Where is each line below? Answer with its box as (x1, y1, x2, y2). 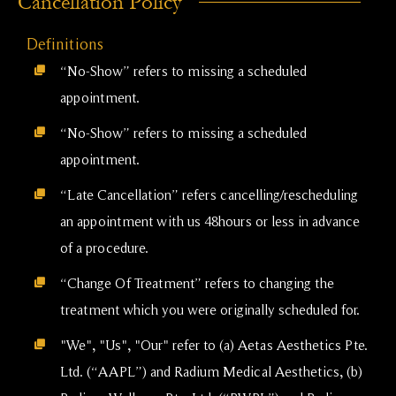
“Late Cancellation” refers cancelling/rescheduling (60, 186, 358, 202)
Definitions (27, 34, 103, 53)
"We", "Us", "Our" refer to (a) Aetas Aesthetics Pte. (60, 336, 368, 353)
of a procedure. (60, 239, 148, 255)
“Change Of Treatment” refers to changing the (60, 274, 334, 291)
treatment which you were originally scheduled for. (60, 301, 360, 317)
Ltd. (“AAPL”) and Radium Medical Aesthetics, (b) (60, 362, 362, 379)
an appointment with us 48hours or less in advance (60, 212, 360, 229)
